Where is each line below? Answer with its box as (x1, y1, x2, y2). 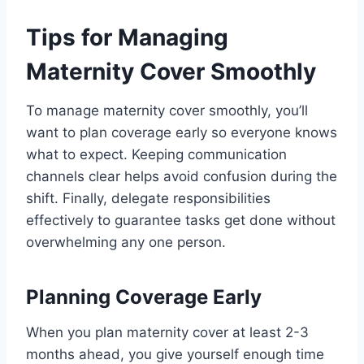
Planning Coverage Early (26, 284, 262, 309)
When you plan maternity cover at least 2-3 (26, 323, 309, 340)
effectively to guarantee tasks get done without (26, 211, 336, 228)
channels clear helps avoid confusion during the (26, 167, 337, 184)
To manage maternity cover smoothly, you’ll (26, 102, 308, 119)
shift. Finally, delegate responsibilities (26, 189, 271, 206)
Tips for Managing (26, 23, 228, 51)
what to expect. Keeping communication (26, 145, 287, 162)
